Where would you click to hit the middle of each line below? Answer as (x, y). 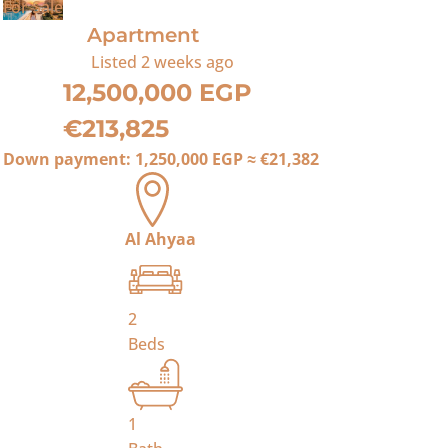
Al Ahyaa (161, 239)
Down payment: (68, 159)
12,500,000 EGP (157, 92)
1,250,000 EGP (188, 159)
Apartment (143, 35)
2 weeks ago (188, 62)
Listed (114, 62)
